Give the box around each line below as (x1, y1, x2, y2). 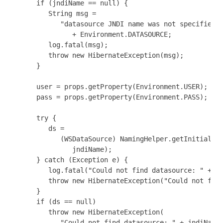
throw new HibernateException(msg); (12, 51, 184, 59)
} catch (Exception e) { (12, 156, 128, 164)
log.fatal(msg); (12, 41, 108, 49)
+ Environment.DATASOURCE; (12, 30, 172, 38)
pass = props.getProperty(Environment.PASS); (12, 93, 208, 101)
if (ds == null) (12, 198, 96, 206)
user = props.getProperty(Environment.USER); (12, 83, 208, 91)
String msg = (12, 9, 96, 17)
